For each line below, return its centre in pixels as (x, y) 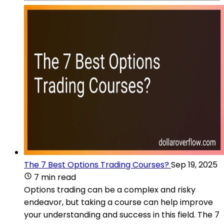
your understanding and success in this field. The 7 (122, 214)
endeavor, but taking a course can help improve (118, 202)
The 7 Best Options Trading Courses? (96, 164)
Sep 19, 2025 (194, 164)
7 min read (55, 177)
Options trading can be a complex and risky (110, 189)
